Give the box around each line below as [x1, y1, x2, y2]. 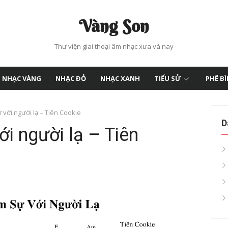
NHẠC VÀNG [2, 74, 41, 83]
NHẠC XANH [100, 74, 140, 83]
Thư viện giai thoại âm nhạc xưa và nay [54, 42, 174, 51]
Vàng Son [78, 15, 149, 37]
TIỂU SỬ [154, 74, 181, 83]
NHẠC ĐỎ [55, 74, 86, 83]
